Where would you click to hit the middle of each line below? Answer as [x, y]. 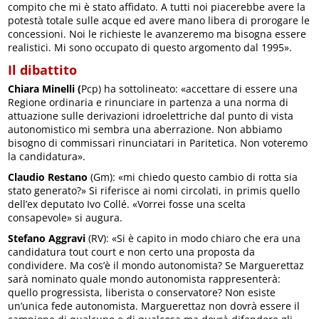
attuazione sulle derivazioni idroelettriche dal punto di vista [151, 115]
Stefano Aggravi [47, 238]
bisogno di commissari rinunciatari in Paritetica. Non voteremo [158, 142]
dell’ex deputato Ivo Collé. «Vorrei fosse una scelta [127, 204]
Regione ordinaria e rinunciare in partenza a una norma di [148, 102]
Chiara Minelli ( [45, 88]
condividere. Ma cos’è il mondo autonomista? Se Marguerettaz [156, 265]
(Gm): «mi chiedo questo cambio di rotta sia [193, 177]
